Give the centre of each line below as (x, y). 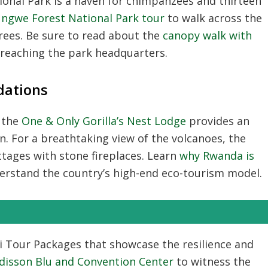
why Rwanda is (217, 156)
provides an (218, 121)
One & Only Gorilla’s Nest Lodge (104, 121)
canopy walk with (207, 35)
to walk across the (213, 18)
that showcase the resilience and (167, 244)
